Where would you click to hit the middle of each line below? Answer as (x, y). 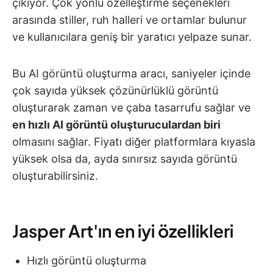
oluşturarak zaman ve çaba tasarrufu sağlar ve (131, 108)
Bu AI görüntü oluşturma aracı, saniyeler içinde (131, 74)
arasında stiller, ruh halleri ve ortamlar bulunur (129, 20)
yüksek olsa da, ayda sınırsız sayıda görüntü (125, 159)
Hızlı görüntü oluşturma (87, 261)
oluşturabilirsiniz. (55, 176)
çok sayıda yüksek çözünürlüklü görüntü (115, 91)
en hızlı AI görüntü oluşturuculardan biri (116, 125)
